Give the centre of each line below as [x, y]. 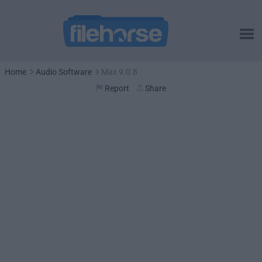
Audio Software [64, 72]
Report [117, 88]
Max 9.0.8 [119, 72]
